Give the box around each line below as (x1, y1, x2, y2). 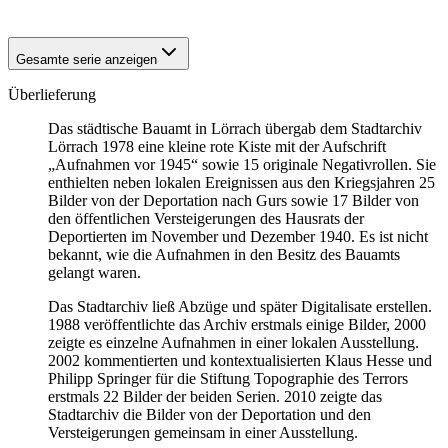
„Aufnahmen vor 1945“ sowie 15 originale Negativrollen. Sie (48, 156, 436, 173)
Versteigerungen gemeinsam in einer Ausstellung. (48, 424, 358, 441)
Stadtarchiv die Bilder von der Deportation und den (48, 406, 371, 423)
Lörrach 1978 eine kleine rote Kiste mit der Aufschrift (48, 138, 386, 155)
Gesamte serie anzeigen (16, 52, 157, 67)
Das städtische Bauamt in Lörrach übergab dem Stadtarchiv (48, 120, 422, 137)
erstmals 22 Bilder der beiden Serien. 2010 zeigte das (48, 388, 382, 405)
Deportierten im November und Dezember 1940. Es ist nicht (48, 228, 428, 245)
